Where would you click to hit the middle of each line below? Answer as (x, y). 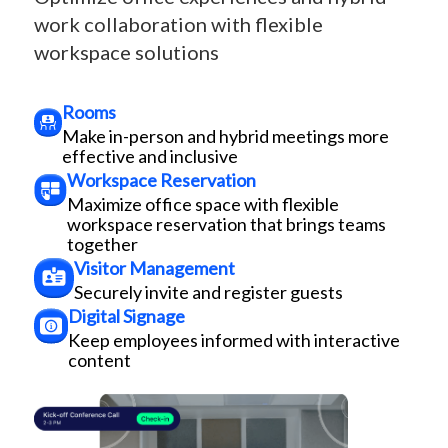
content (100, 359)
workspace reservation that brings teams (226, 223)
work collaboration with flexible (178, 23)
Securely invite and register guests (208, 291)
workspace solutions (126, 51)
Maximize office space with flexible (202, 203)
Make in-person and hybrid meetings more (225, 135)
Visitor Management (154, 267)
